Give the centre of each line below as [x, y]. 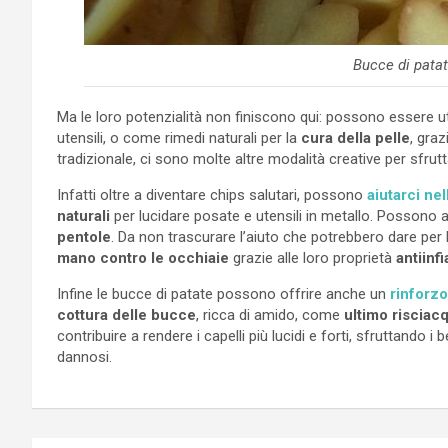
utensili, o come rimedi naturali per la [177, 137]
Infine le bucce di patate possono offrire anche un [223, 293]
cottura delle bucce [126, 314]
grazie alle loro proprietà [312, 257]
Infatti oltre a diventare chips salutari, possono [210, 194]
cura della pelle [353, 137]
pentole [84, 236]
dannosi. [84, 356]
